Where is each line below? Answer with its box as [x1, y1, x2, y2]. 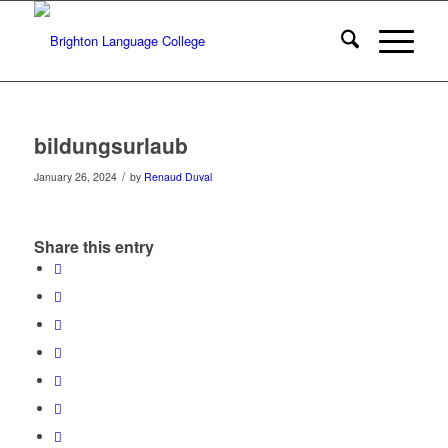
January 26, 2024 [33, 169, 117, 184]
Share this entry [33, 235, 154, 259]
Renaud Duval [143, 169, 212, 184]
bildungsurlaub [33, 130, 188, 160]
